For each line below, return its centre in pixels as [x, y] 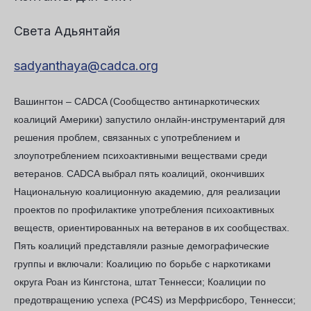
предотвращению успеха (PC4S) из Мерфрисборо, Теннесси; [155, 300]
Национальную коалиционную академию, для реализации [147, 192]
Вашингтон [39, 101]
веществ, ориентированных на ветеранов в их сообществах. [152, 228]
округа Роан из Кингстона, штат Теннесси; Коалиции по [140, 282]
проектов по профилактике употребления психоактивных [144, 210]
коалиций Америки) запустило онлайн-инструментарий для [150, 119]
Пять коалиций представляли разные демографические [142, 246]
